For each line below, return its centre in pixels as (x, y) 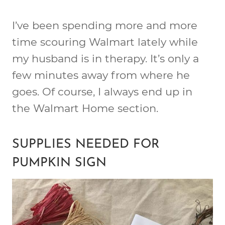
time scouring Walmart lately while (105, 42)
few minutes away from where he (101, 75)
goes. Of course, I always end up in (102, 91)
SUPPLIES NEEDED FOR (86, 145)
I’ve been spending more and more (105, 25)
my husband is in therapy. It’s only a (105, 58)
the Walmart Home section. (85, 108)
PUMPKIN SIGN (59, 163)
